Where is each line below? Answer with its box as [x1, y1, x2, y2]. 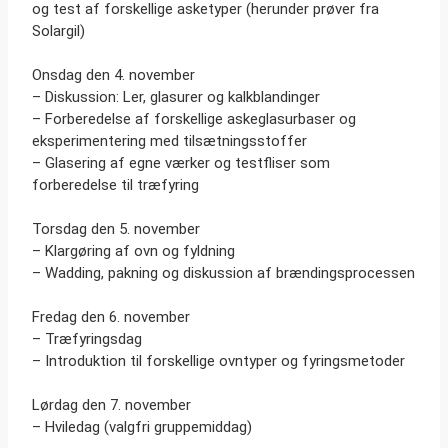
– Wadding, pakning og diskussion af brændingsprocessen [32, 263, 415, 282]
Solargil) [32, 21, 85, 40]
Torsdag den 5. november [32, 219, 200, 238]
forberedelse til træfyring [32, 175, 199, 194]
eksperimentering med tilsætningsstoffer [32, 131, 307, 150]
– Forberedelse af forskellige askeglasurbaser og [32, 109, 356, 128]
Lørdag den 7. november [32, 395, 191, 414]
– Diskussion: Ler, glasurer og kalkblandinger [32, 87, 320, 106]
